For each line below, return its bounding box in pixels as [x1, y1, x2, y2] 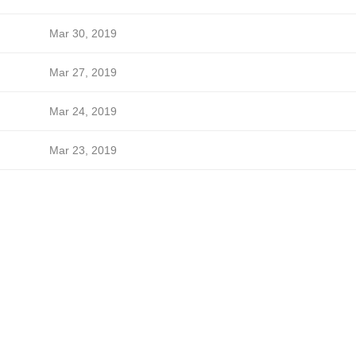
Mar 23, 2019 [48, 144, 117, 157]
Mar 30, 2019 [48, 27, 117, 40]
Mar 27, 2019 [48, 66, 117, 79]
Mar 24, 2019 [48, 105, 117, 118]
